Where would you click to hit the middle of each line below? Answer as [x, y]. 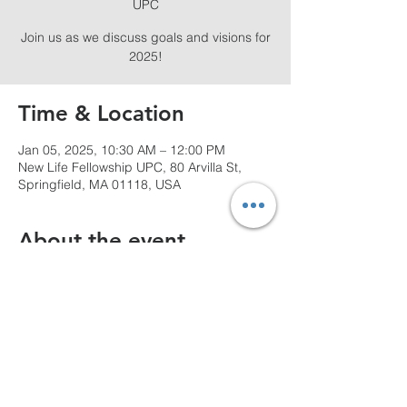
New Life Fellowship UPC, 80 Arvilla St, [130, 167]
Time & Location [101, 113]
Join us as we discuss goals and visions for [145, 37]
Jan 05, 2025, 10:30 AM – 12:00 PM [122, 150]
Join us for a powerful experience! [119, 278]
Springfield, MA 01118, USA [99, 184]
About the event [102, 240]
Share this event [100, 382]
